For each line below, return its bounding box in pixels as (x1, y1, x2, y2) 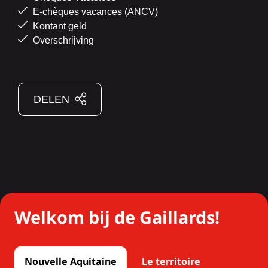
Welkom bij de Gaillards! (14, 205, 220, 229)
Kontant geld (31, 21, 87, 32)
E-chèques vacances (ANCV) (31, 7, 158, 17)
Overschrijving (31, 35, 94, 46)
